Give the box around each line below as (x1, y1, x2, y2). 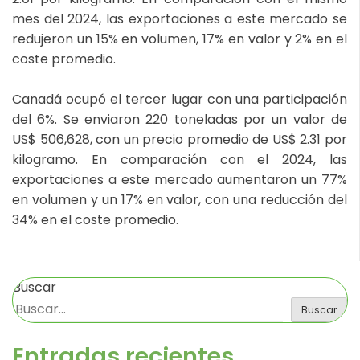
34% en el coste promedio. (12, 210, 178, 229)
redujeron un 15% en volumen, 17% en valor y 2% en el (12, 29, 347, 48)
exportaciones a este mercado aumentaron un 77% (12, 170, 347, 189)
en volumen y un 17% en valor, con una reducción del (12, 190, 347, 209)
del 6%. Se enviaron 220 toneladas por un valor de (12, 109, 347, 129)
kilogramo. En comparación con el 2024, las (12, 149, 347, 169)
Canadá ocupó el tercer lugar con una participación (12, 89, 347, 108)
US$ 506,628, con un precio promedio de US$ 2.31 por (12, 129, 347, 149)
